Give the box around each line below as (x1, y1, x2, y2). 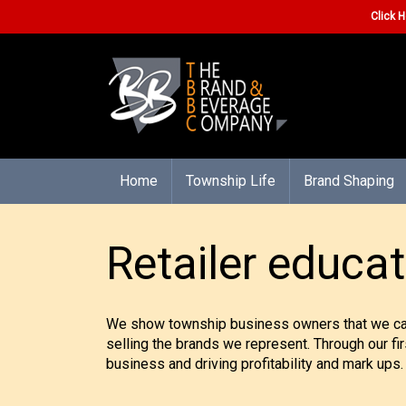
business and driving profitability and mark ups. (106, 355, 403, 372)
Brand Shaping (304, 172, 394, 189)
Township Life (186, 172, 275, 189)
